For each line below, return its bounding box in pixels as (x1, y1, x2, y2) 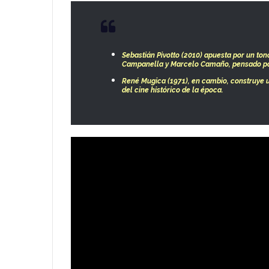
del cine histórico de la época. (122, 85, 223, 94)
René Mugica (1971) (122, 76, 188, 85)
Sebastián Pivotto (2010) (122, 50, 202, 59)
